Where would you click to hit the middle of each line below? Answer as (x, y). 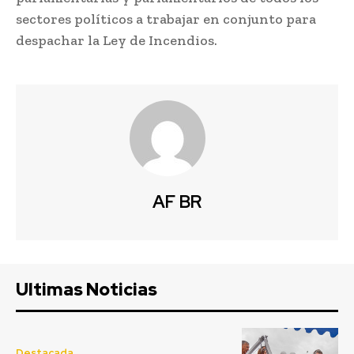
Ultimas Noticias (87, 290)
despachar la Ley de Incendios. (117, 41)
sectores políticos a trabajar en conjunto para (166, 19)
